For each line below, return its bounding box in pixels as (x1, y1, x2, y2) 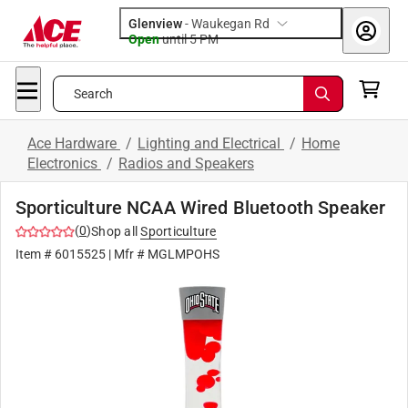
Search (73, 87, 114, 101)
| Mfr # (106, 247, 148, 261)
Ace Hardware (27, 135, 120, 152)
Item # (15, 247, 55, 261)
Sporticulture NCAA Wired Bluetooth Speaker (15, 197, 386, 219)
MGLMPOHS (148, 247, 219, 261)
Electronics (27, 155, 101, 172)
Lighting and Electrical (138, 135, 284, 152)
